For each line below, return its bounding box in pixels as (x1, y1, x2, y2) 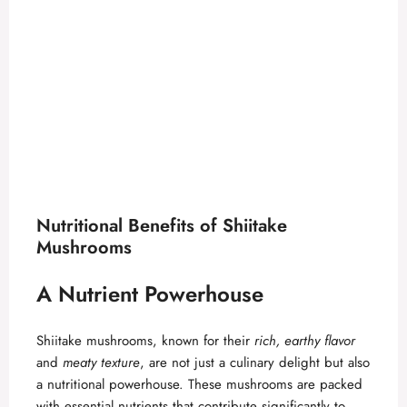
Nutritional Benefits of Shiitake (36, 213, 287, 240)
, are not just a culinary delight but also (140, 352, 370, 373)
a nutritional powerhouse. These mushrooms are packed (36, 374, 362, 395)
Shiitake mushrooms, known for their (36, 331, 254, 352)
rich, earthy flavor (254, 331, 355, 352)
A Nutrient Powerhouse (36, 278, 263, 311)
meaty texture (63, 352, 140, 373)
